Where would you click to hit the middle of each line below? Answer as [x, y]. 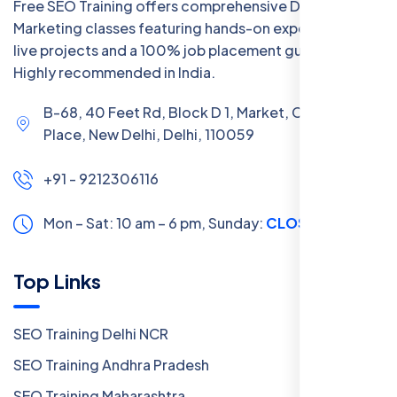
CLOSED [296, 222]
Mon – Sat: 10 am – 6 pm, [126, 222]
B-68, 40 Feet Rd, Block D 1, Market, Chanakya [201, 112]
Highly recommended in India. [114, 72]
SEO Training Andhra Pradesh [111, 364]
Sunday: [237, 222]
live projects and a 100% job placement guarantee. [187, 50]
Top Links [57, 280]
